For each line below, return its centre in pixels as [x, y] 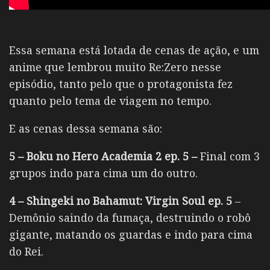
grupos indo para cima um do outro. [103, 173]
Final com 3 [228, 156]
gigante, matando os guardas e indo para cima [131, 234]
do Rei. [26, 251]
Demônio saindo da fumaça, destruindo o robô [130, 217]
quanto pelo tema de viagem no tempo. [110, 101]
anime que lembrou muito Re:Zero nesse [115, 67]
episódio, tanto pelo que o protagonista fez [121, 84]
